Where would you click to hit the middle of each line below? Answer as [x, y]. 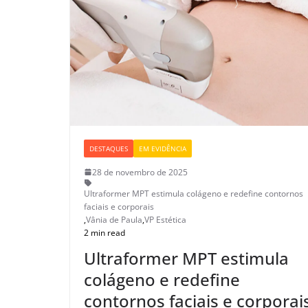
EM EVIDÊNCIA [163, 148]
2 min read [104, 232]
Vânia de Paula [114, 219]
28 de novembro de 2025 [140, 172]
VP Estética [165, 219]
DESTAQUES [109, 148]
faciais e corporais [119, 206]
